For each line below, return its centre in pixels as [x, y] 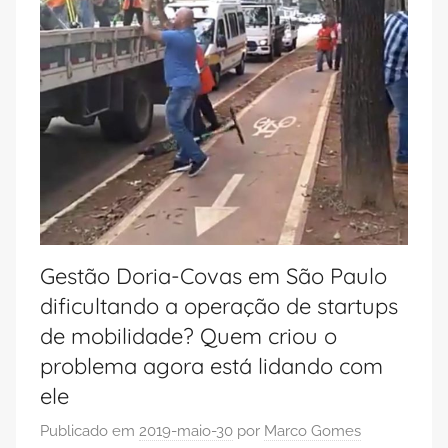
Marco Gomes [312, 431]
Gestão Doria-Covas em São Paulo [213, 275]
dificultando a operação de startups [219, 305]
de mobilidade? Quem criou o [188, 335]
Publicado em [89, 431]
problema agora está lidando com [211, 365]
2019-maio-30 [186, 431]
